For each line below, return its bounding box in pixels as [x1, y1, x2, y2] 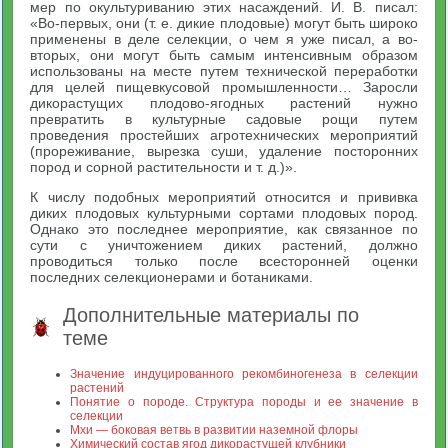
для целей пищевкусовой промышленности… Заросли [30, 79, 418, 95]
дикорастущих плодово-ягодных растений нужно [30, 95, 418, 111]
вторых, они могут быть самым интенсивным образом [30, 47, 418, 63]
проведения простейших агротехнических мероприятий [30, 127, 418, 143]
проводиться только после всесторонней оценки [30, 253, 418, 269]
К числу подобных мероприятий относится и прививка [30, 189, 418, 205]
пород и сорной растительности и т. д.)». [30, 159, 298, 175]
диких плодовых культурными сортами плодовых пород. [30, 205, 418, 221]
